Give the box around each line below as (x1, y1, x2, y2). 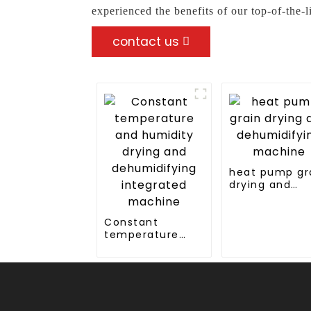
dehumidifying (104, 264, 189, 279)
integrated (104, 277, 167, 292)
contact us (112, 33, 179, 50)
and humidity (104, 239, 182, 254)
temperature (104, 227, 179, 242)
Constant (104, 215, 159, 229)
